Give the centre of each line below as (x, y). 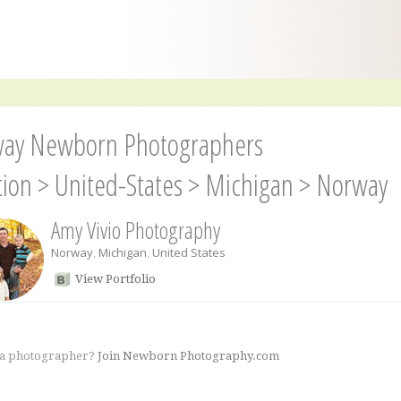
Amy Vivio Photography (135, 230)
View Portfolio (115, 279)
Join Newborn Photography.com (188, 356)
